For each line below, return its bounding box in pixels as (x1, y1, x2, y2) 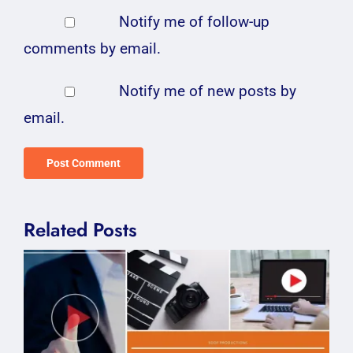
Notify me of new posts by (118, 81, 296, 100)
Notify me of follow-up (118, 12, 269, 31)
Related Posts (24, 215, 137, 243)
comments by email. (24, 39, 161, 58)
